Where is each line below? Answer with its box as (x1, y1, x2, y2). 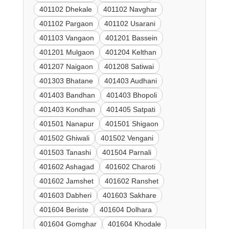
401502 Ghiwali (39, 134, 89, 143)
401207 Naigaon (39, 62, 93, 71)
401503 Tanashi (39, 148, 91, 157)
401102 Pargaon (39, 19, 93, 28)
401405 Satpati (106, 105, 155, 114)
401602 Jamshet (39, 177, 94, 186)
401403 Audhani (104, 77, 157, 85)
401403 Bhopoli (106, 91, 157, 100)
